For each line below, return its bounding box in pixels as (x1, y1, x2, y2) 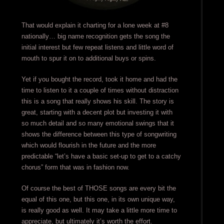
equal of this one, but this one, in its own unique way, (21, 195, 175, 203)
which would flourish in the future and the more (21, 141, 156, 149)
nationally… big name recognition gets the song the (21, 32, 170, 40)
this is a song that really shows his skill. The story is (21, 97, 174, 105)
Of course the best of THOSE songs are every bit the (21, 184, 176, 192)
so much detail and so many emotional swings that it (21, 119, 174, 127)
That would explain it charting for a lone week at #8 (21, 21, 168, 29)
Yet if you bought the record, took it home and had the (21, 75, 177, 83)
